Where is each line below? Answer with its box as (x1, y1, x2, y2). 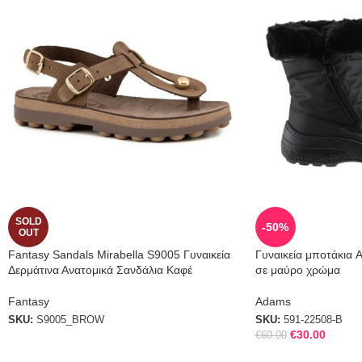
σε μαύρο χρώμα (255, 263, 340, 277)
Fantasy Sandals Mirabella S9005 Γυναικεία (8, 248, 230, 262)
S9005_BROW (36, 314, 104, 326)
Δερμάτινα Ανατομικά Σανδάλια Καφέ (8, 263, 192, 277)
